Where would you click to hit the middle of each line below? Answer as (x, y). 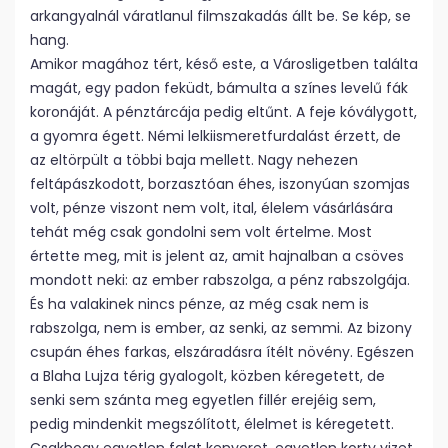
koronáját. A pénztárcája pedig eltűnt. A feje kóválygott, (223, 112)
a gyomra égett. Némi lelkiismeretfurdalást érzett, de (215, 136)
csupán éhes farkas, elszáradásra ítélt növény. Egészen (222, 352)
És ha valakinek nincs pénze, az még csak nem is (199, 304)
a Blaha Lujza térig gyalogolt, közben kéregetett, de (207, 376)
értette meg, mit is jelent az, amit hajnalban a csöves (217, 256)
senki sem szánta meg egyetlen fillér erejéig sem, (203, 400)
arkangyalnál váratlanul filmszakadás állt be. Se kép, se (220, 16)
